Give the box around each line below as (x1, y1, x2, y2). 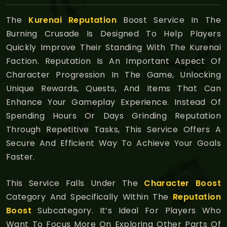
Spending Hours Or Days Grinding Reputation (6, 109, 221, 122)
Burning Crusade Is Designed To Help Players (6, 27, 221, 40)
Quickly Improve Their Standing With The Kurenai (6, 41, 221, 53)
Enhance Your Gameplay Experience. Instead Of (6, 96, 221, 108)
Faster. (6, 150, 35, 163)
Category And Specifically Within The (6, 191, 173, 203)
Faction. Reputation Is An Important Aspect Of (6, 55, 221, 67)
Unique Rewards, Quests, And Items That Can (6, 82, 221, 94)
